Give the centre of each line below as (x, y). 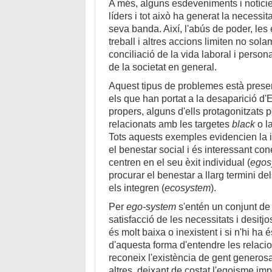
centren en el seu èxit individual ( (180, 163)
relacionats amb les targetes (171, 124)
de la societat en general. (163, 67)
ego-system (151, 207)
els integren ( (137, 188)
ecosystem (188, 188)
